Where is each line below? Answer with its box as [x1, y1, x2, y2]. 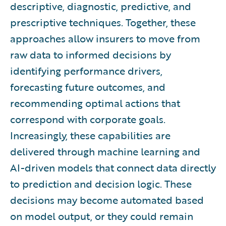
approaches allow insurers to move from [10, 31, 200, 46]
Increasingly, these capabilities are [10, 128, 171, 143]
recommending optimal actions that [10, 95, 180, 110]
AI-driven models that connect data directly [10, 160, 216, 175]
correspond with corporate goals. [10, 111, 165, 127]
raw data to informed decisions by [10, 47, 171, 62]
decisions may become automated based [10, 192, 204, 207]
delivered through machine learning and [10, 144, 200, 159]
